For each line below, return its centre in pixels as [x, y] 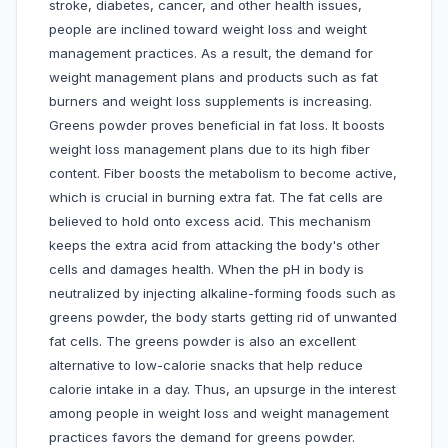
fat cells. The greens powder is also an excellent [202, 341]
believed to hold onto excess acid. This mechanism [210, 221]
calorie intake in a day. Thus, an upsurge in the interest [222, 389]
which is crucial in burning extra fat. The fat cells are [216, 197]
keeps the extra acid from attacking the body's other [214, 245]
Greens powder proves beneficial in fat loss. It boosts [217, 125]
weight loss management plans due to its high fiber [209, 149]
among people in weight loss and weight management [219, 413]
